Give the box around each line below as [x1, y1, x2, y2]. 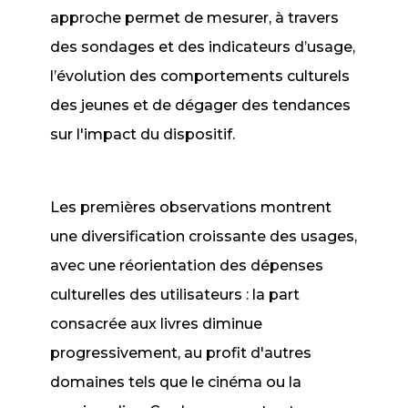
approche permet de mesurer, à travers [50, 9, 340, 26]
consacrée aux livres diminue [50, 315, 263, 332]
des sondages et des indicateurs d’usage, [50, 38, 356, 56]
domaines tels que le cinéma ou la [50, 373, 302, 391]
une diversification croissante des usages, [50, 228, 358, 245]
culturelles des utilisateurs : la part [50, 286, 301, 303]
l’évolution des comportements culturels [50, 67, 351, 85]
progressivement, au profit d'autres [50, 344, 312, 362]
